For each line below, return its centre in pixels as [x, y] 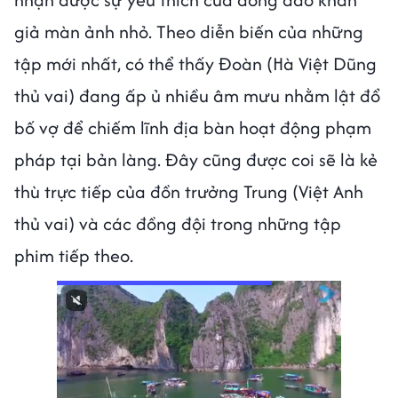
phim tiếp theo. [76, 255]
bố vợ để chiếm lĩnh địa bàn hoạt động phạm [193, 127]
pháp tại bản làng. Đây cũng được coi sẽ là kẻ [196, 159]
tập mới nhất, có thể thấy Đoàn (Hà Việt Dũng [195, 63]
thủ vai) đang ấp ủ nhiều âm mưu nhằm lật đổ [197, 95]
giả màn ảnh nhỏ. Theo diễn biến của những [189, 31]
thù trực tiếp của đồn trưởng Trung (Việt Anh [189, 191]
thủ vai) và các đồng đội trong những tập [178, 223]
